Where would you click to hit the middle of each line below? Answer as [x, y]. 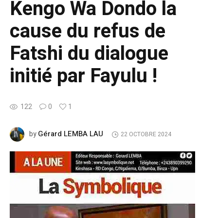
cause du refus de [88, 31]
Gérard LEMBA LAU [71, 134]
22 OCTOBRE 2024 [146, 135]
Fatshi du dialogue [89, 54]
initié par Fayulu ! [83, 76]
